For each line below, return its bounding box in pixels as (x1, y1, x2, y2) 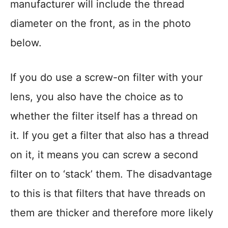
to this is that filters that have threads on (10, 187, 206, 199)
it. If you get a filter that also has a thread (10, 129, 209, 141)
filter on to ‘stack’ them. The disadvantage (10, 168, 212, 180)
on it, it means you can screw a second (10, 149, 198, 161)
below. (10, 37, 42, 49)
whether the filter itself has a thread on (10, 110, 198, 122)
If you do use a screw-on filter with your (10, 71, 203, 83)
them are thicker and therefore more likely (10, 207, 213, 219)
